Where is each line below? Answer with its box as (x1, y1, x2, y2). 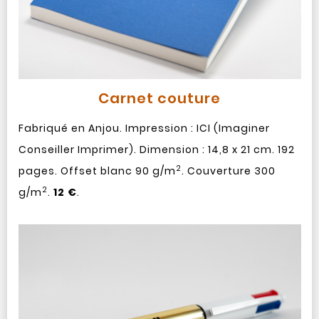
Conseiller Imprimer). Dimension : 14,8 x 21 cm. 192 (18, 142, 295, 157)
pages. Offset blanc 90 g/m (18, 163, 176, 178)
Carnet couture (98, 88, 221, 108)
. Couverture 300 (181, 163, 276, 178)
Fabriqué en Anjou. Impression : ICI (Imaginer (18, 120, 270, 135)
